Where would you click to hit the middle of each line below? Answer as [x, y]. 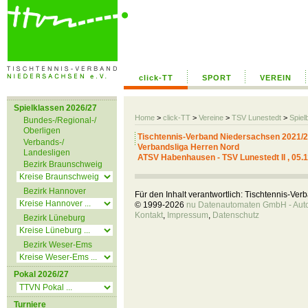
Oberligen [42, 131]
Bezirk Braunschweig [63, 164]
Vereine [211, 118]
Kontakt [149, 215]
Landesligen [47, 153]
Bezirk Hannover [55, 191]
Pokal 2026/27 [41, 274]
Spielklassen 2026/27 [55, 108]
